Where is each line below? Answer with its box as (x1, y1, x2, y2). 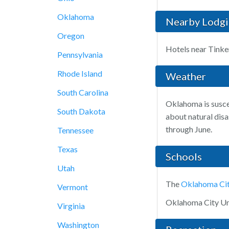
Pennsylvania (57, 50, 103, 59)
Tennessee (57, 125, 94, 135)
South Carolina (57, 87, 108, 97)
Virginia (57, 201, 85, 211)
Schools (166, 150, 202, 163)
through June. (166, 124, 212, 134)
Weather (166, 70, 206, 83)
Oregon (57, 31, 84, 40)
